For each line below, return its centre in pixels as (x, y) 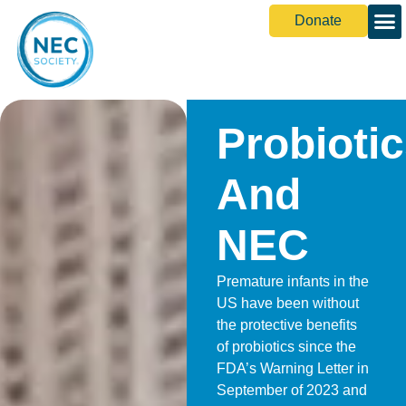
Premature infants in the (293, 281)
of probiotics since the (287, 346)
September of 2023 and (292, 390)
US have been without (288, 303)
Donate (319, 20)
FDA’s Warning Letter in (293, 368)
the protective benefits (287, 324)
